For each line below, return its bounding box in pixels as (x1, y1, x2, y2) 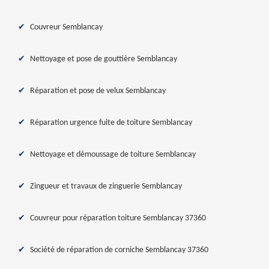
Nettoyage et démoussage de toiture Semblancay (30, 150, 196, 159)
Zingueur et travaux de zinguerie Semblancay (30, 182, 182, 191)
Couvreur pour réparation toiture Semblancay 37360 (30, 214, 206, 223)
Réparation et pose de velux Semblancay (30, 86, 166, 95)
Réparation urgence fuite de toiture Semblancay (30, 118, 192, 127)
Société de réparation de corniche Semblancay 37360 (30, 246, 208, 255)
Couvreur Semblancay (30, 23, 103, 32)
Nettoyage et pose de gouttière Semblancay (30, 55, 177, 64)
